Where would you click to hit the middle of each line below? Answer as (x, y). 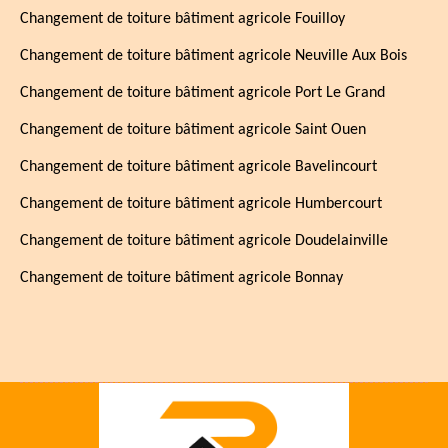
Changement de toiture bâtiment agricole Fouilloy (182, 19)
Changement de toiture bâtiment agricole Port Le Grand (202, 93)
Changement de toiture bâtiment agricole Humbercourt (201, 204)
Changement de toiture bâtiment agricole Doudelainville (204, 241)
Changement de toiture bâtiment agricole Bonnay (181, 278)
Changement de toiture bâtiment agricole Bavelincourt (198, 167)
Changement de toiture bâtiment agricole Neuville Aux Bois (213, 56)
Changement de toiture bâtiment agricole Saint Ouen (193, 130)
